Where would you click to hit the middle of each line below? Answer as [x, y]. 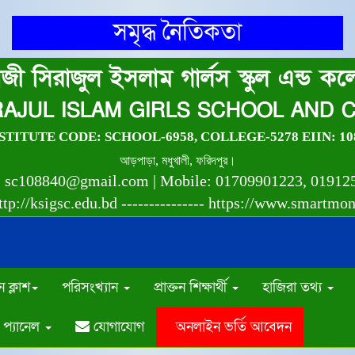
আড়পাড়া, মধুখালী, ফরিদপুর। [177, 160]
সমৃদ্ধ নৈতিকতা [177, 32]
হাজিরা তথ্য [294, 287]
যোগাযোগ [117, 327]
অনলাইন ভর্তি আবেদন [230, 327]
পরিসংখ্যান [92, 287]
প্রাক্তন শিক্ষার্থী [192, 287]
